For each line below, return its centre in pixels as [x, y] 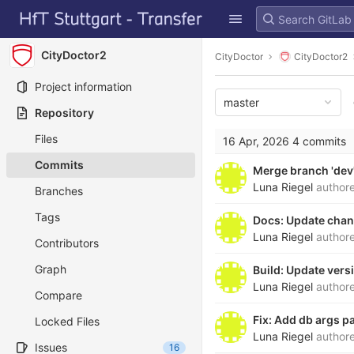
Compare [58, 295]
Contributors [67, 243]
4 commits [319, 141]
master [241, 102]
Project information [83, 87]
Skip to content [51, 26]
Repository [64, 113]
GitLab [34, 10]
